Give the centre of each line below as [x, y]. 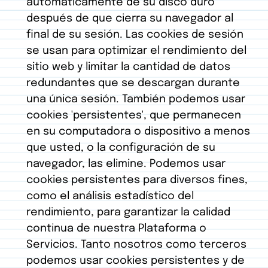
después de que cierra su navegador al [130, 19]
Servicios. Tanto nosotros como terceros [136, 245]
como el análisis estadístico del [110, 197]
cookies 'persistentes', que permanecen [134, 116]
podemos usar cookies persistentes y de [135, 261]
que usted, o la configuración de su [121, 148]
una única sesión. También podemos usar [136, 100]
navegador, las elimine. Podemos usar [126, 164]
